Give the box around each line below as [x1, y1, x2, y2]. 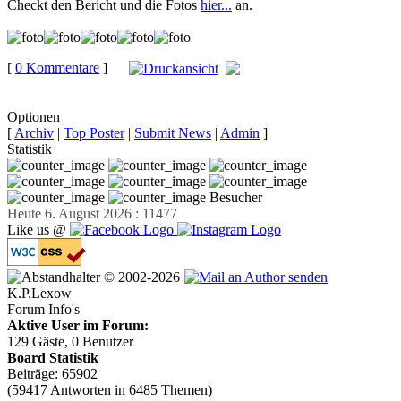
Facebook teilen [7, 77, 97, 93]
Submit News [134, 125, 211, 141]
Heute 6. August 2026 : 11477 [7, 206, 177, 222]
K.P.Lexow [7, 286, 72, 302]
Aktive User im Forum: [7, 318, 149, 334]
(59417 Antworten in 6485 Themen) [7, 382, 212, 398]
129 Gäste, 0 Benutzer [7, 334, 133, 350]
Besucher [206, 190, 262, 206]
